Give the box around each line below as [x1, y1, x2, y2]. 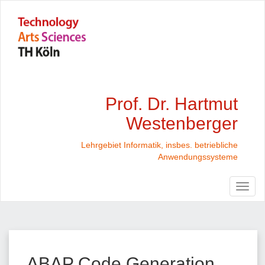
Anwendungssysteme [158, 151, 238, 161]
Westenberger [126, 113, 238, 133]
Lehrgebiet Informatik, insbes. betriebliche [81, 140, 238, 150]
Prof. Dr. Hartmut [105, 93, 238, 114]
